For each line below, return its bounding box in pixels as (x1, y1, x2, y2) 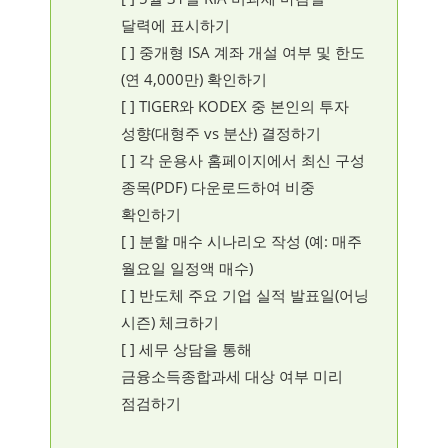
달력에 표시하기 (121, 14, 230, 35)
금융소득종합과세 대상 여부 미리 (121, 365, 343, 386)
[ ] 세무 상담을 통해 (121, 338, 252, 359)
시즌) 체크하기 (121, 311, 219, 332)
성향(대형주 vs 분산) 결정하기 (121, 122, 321, 143)
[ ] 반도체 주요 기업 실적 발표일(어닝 (121, 284, 369, 305)
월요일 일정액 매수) (121, 257, 253, 278)
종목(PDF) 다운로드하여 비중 (121, 176, 315, 197)
